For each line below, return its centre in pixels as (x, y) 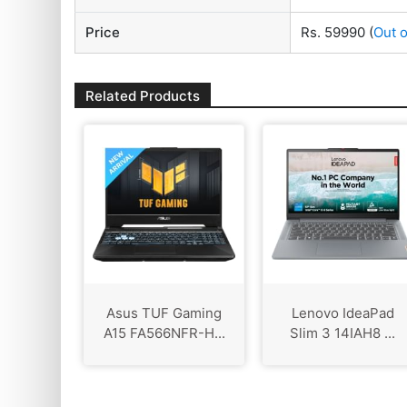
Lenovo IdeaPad (342, 313)
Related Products (143, 96)
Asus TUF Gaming (164, 313)
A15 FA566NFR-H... (164, 333)
